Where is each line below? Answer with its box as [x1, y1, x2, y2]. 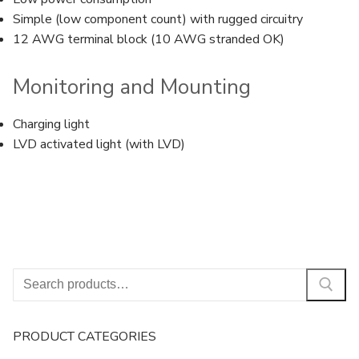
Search [12, 268, 50, 286]
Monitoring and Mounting [13, 72, 251, 101]
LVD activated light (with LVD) [13, 135, 185, 153]
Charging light [13, 115, 90, 133]
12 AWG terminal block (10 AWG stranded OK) [13, 30, 284, 49]
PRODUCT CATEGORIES [13, 328, 156, 346]
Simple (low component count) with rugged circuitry [13, 10, 303, 29]
